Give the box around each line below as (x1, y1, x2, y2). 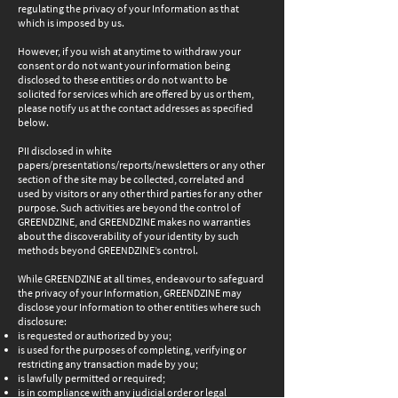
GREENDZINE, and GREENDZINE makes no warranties (18, 215, 251, 228)
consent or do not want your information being (18, 59, 230, 72)
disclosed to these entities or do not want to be (18, 73, 227, 86)
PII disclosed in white (18, 144, 112, 157)
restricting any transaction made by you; (18, 357, 198, 370)
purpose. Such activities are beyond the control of (18, 201, 241, 214)
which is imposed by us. (18, 16, 124, 29)
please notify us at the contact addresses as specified (18, 101, 253, 115)
